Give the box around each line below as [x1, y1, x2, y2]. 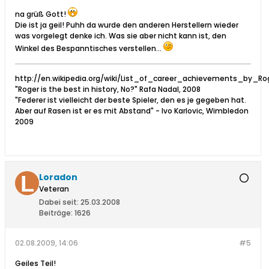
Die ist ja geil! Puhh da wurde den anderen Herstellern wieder [15, 20, 238, 31]
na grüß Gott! [15, 9, 68, 20]
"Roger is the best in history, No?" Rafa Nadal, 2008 [15, 84, 201, 95]
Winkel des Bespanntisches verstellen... [15, 43, 163, 54]
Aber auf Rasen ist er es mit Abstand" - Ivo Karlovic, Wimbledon [15, 106, 249, 116]
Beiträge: [39, 208, 73, 219]
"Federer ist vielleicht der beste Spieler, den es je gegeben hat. [15, 95, 246, 106]
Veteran [39, 184, 69, 195]
